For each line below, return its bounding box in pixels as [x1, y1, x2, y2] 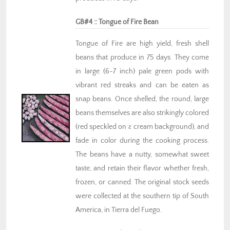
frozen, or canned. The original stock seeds [75, 178, 209, 187]
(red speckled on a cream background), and [75, 123, 209, 131]
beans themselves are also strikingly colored [75, 109, 209, 118]
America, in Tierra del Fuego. [75, 206, 162, 215]
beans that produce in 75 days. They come [75, 53, 209, 62]
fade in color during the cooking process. [75, 137, 209, 145]
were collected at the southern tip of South [75, 192, 209, 201]
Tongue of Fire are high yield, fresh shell [75, 40, 209, 48]
